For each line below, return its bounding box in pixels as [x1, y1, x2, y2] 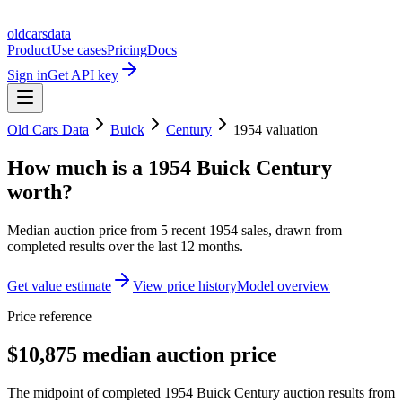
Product [7, 42, 51, 57]
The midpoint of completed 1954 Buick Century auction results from [7, 384, 395, 400]
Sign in [7, 67, 48, 83]
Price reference [7, 308, 92, 324]
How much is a [7, 155, 148, 179]
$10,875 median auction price [7, 342, 277, 366]
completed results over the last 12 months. [7, 238, 243, 254]
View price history [133, 277, 237, 293]
